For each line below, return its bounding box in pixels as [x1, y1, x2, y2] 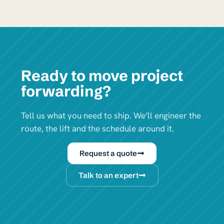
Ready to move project [21, 66, 183, 85]
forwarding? [21, 82, 111, 101]
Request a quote [79, 148, 137, 158]
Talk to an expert [78, 170, 138, 180]
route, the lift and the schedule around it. [21, 123, 174, 134]
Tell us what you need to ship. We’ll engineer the [21, 110, 201, 121]
